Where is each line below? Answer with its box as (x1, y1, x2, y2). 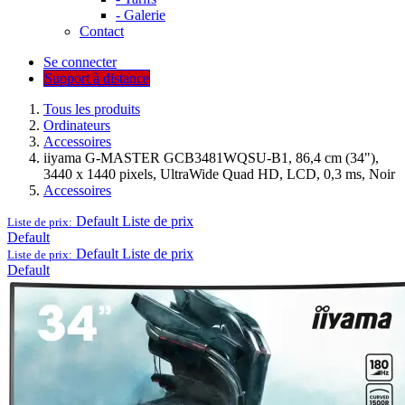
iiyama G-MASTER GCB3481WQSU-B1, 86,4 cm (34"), (43, 149, 379, 165)
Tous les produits (43, 100, 140, 117)
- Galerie (116, 6, 165, 23)
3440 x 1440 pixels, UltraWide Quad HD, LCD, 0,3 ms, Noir (43, 165, 395, 182)
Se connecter (43, 53, 117, 70)
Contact (80, 23, 124, 39)
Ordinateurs (43, 117, 110, 133)
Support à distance (44, 70, 149, 86)
